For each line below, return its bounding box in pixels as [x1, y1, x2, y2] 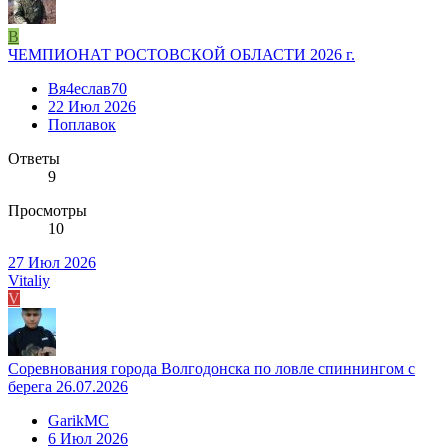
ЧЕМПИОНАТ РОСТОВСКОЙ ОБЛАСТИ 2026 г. [8, 45, 355, 63]
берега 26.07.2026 [8, 377, 128, 395]
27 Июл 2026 [8, 253, 96, 271]
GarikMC [48, 411, 109, 429]
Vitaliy [8, 271, 50, 289]
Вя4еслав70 [48, 79, 127, 97]
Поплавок [48, 115, 116, 133]
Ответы [8, 149, 60, 167]
